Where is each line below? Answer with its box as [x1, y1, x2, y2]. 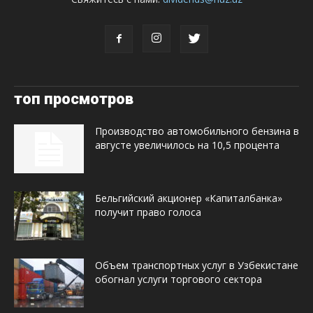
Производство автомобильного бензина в [95, 124, 299, 138]
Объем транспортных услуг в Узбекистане [95, 258, 298, 272]
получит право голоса [95, 205, 201, 219]
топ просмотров [14, 89, 133, 108]
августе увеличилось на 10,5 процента [95, 138, 279, 152]
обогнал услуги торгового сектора [95, 272, 262, 286]
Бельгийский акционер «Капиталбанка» [95, 191, 282, 205]
